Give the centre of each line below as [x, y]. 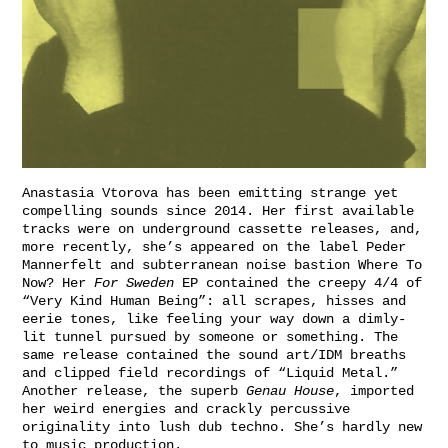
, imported [374, 391]
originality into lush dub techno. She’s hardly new [222, 427]
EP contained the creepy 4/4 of [298, 283]
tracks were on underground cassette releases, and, [222, 229]
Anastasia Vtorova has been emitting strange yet [210, 193]
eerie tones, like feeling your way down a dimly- [214, 319]
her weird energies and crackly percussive [186, 409]
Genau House [290, 391]
